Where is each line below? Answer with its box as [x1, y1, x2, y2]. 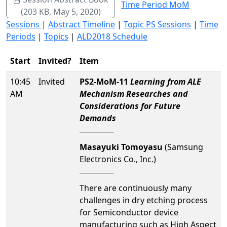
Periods [6, 31, 35, 42]
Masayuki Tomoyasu [80, 141, 163, 153]
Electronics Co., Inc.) [80, 154, 156, 165]
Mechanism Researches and [80, 88, 188, 99]
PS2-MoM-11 [80, 76, 130, 87]
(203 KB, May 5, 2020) [20, 6, 101, 17]
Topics [44, 31, 68, 42]
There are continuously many [80, 182, 192, 194]
